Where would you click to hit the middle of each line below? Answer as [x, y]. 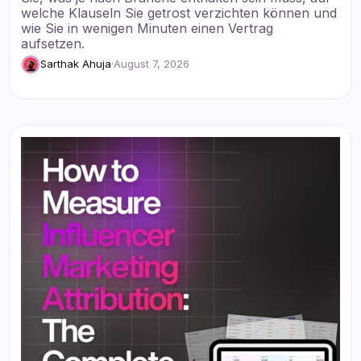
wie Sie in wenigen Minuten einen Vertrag [147, 28]
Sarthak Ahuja [76, 64]
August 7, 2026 [152, 64]
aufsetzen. [53, 43]
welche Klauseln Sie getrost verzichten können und [179, 12]
